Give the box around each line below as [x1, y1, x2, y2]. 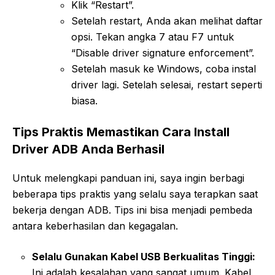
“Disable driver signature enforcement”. [71, 46, 254, 59]
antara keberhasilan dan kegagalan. [12, 219, 178, 232]
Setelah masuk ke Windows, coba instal [71, 62, 256, 75]
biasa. [71, 94, 98, 107]
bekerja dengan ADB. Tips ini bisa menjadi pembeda [12, 203, 252, 216]
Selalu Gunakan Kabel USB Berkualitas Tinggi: [32, 250, 255, 263]
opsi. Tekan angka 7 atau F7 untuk [71, 30, 234, 43]
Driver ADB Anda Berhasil [12, 141, 165, 157]
